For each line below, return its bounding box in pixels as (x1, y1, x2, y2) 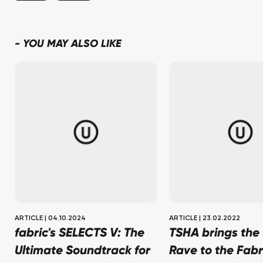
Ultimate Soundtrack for (15, 245, 150, 258)
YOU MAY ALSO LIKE (23, 38, 122, 49)
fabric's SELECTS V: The (15, 227, 144, 240)
